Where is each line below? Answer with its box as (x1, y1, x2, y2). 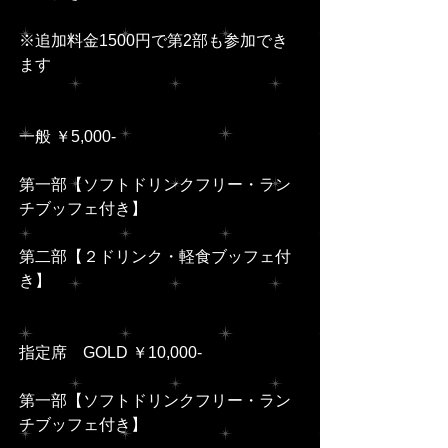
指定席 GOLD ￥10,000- (19, 344, 202, 362)
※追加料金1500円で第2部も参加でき (19, 32, 288, 50)
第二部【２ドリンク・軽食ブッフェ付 (19, 248, 291, 266)
